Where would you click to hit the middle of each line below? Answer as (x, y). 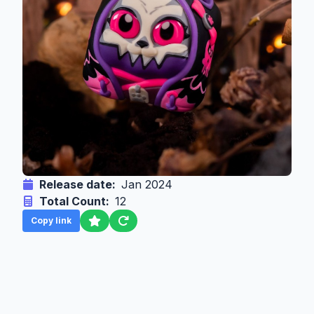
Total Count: (74, 201)
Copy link (51, 220)
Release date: (77, 184)
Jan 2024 (147, 184)
